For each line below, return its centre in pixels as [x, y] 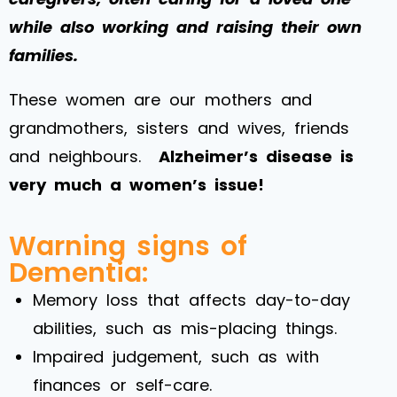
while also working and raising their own [185, 27]
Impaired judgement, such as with [176, 356]
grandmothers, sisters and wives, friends [179, 128]
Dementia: [78, 272]
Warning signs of [128, 246]
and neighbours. [84, 156]
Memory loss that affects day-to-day [191, 300]
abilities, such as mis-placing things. [185, 328]
